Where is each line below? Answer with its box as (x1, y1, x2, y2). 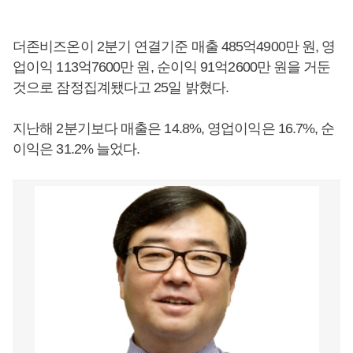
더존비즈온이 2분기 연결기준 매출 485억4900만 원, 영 (13, 39, 336, 54)
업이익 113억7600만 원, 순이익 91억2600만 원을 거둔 (13, 59, 331, 75)
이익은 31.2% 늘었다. (13, 141, 140, 157)
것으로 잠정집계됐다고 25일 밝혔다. (13, 80, 229, 95)
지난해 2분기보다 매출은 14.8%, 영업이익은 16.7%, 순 (13, 121, 335, 136)
